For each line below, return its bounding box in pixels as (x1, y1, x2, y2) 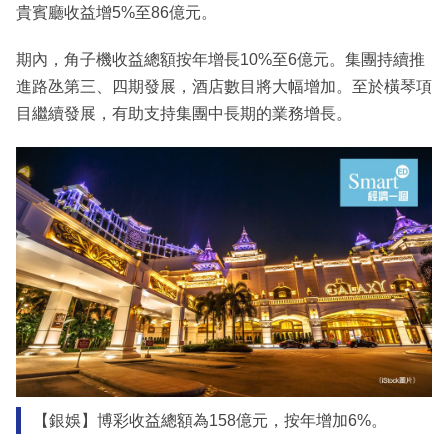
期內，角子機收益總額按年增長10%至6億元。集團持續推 (16, 51, 425, 69)
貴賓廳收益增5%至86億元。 (16, 4, 217, 22)
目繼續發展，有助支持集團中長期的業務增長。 (16, 105, 352, 123)
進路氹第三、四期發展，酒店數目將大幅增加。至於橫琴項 (16, 78, 432, 96)
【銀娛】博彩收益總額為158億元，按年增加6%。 (32, 411, 387, 429)
